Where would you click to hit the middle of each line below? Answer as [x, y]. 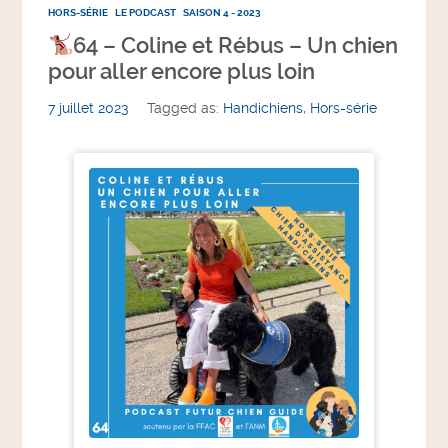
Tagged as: [185, 109]
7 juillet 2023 [88, 109]
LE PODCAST [146, 13]
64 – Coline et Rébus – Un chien [236, 46]
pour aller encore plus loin [182, 72]
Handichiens [263, 109]
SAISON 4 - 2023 [222, 13]
